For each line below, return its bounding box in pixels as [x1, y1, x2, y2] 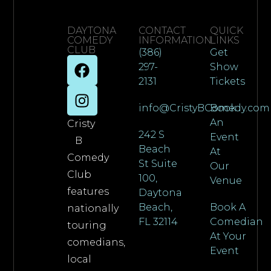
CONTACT [138, 25, 186, 37]
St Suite [138, 158, 177, 170]
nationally [67, 203, 119, 215]
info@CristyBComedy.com [138, 102, 270, 114]
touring [67, 220, 106, 232]
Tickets [209, 76, 245, 88]
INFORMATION [138, 34, 212, 47]
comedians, [67, 237, 125, 249]
